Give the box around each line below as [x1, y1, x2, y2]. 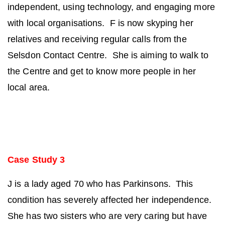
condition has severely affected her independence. [8, 194, 211, 205]
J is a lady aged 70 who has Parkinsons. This [8, 178, 193, 189]
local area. [8, 82, 50, 92]
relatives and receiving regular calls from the [8, 34, 187, 44]
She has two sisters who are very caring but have [8, 210, 207, 221]
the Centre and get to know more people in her [8, 66, 196, 76]
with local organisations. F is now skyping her [8, 18, 193, 28]
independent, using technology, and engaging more [8, 2, 215, 12]
